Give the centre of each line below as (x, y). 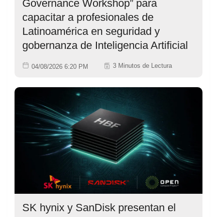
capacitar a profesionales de (88, 17)
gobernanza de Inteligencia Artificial (105, 45)
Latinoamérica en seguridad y (91, 31)
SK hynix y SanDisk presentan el (99, 207)
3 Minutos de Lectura (142, 66)
